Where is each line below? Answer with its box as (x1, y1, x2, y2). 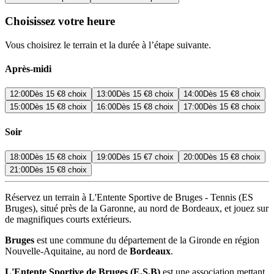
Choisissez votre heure (5, 15, 115, 28)
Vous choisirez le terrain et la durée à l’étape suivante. (5, 39, 211, 50)
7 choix (148, 152, 174, 162)
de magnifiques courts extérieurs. (5, 214, 131, 225)
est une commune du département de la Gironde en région (34, 235, 259, 246)
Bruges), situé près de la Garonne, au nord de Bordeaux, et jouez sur (5, 203, 268, 214)
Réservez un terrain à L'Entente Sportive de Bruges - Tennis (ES (5, 192, 253, 203)
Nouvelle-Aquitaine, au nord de (5, 246, 130, 257)
